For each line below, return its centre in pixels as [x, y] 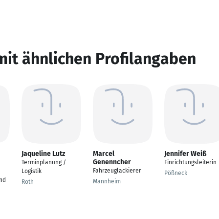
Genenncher [112, 162]
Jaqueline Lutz [43, 154]
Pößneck [176, 173]
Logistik [32, 171]
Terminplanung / [44, 162]
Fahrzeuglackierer [117, 171]
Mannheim [107, 181]
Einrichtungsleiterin [190, 162]
